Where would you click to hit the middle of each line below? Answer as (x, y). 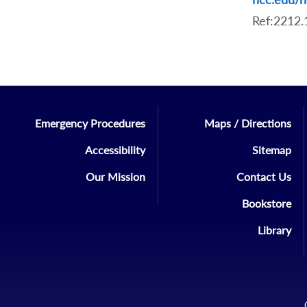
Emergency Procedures (90, 123)
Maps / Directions (248, 123)
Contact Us (264, 177)
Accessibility (115, 150)
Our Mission (116, 177)
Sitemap (272, 150)
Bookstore (267, 204)
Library (275, 230)
